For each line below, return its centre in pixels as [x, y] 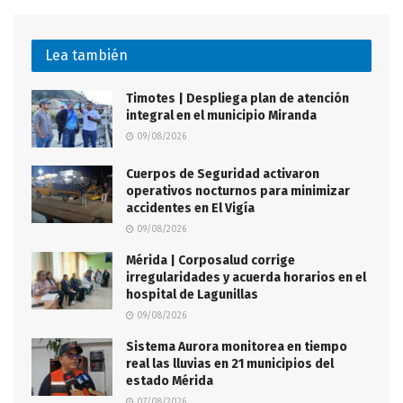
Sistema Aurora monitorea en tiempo [237, 347]
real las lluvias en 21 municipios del [230, 364]
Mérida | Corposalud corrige [210, 261]
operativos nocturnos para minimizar [238, 192]
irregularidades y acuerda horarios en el [246, 278]
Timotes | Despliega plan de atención [237, 98]
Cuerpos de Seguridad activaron [223, 175]
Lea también [86, 55]
